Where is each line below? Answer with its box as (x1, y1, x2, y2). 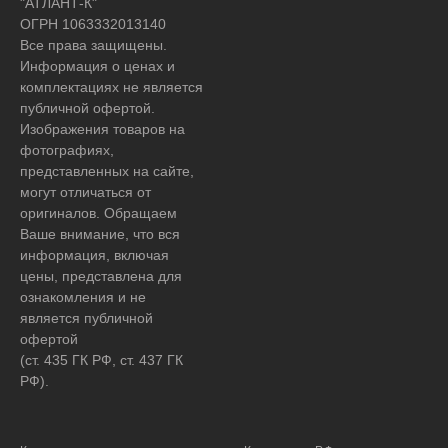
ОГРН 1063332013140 (20, 15, 166, 32)
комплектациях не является (20, 78, 203, 95)
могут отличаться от (20, 183, 151, 200)
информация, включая (20, 246, 169, 263)
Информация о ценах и (20, 57, 175, 74)
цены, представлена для (20, 267, 182, 284)
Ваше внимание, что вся (20, 225, 180, 242)
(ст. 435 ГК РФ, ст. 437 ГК (20, 351, 183, 368)
